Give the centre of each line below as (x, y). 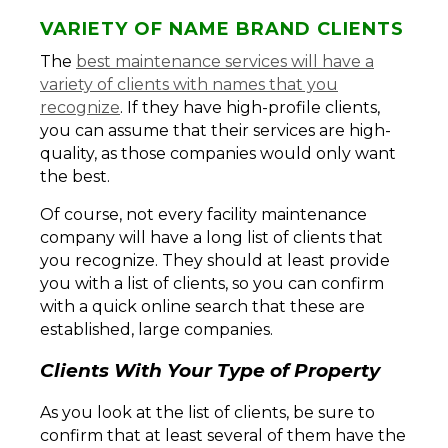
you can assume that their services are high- (215, 130)
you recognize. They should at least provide (215, 260)
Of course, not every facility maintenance (203, 214)
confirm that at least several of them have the (223, 436)
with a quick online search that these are (202, 306)
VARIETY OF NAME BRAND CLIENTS (222, 28)
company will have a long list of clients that (211, 237)
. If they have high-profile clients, (250, 107)
